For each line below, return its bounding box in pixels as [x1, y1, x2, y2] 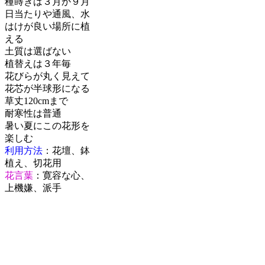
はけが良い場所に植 [5, 21, 90, 31]
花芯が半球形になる [5, 83, 90, 93]
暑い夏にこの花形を [5, 121, 90, 131]
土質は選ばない [5, 46, 71, 56]
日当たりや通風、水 [5, 9, 90, 19]
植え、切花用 [5, 158, 62, 168]
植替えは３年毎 [5, 59, 71, 69]
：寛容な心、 [33, 170, 90, 180]
